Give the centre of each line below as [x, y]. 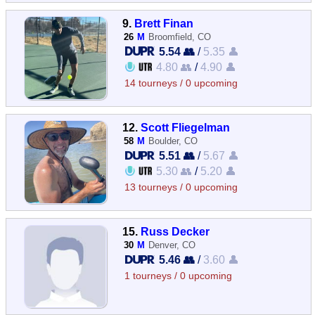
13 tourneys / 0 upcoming [181, 187]
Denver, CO [172, 245]
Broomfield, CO [180, 37]
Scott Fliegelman [186, 127]
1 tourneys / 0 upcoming [179, 276]
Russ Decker [175, 231]
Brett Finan [164, 23]
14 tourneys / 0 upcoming [181, 83]
